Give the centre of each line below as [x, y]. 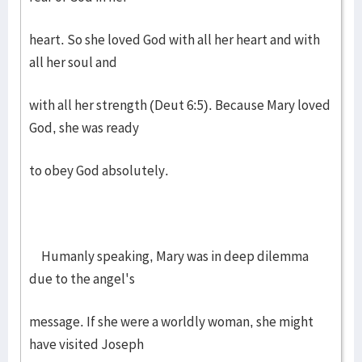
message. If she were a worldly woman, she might [171, 322]
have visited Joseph [86, 344]
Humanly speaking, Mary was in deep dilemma [169, 256]
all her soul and [73, 62]
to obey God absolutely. [99, 170]
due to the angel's [82, 279]
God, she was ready [84, 128]
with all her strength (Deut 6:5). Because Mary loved [180, 105]
